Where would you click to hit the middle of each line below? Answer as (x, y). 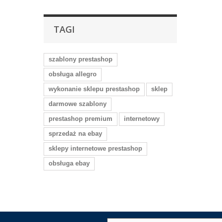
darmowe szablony (77, 104)
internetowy (141, 119)
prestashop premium (80, 119)
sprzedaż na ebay (75, 134)
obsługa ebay (69, 163)
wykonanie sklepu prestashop (94, 89)
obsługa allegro (72, 74)
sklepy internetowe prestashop (95, 148)
